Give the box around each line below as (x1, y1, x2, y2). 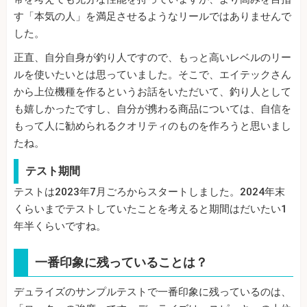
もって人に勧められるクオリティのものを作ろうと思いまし (14, 119, 291, 132)
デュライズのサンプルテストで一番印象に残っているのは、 (14, 285, 291, 298)
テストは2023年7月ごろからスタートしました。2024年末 (14, 185, 285, 198)
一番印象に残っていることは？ (35, 254, 208, 269)
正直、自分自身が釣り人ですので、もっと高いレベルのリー (14, 51, 291, 64)
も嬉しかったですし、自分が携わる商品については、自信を (14, 102, 291, 115)
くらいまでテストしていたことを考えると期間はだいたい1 (14, 202, 287, 215)
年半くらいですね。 (14, 219, 106, 232)
